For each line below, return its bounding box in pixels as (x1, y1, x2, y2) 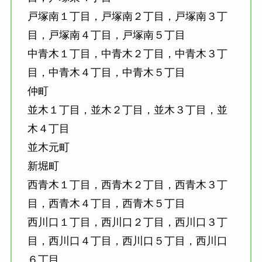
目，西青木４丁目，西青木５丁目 (27, 198, 185, 210)
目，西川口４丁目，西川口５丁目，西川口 (27, 235, 227, 247)
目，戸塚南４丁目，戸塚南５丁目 (27, 29, 185, 42)
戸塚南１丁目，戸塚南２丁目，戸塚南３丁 (27, 11, 227, 23)
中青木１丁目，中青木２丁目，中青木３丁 (27, 48, 227, 60)
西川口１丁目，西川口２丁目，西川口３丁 (27, 216, 227, 229)
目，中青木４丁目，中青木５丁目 (27, 67, 185, 79)
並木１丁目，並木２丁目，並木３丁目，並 (27, 104, 227, 116)
